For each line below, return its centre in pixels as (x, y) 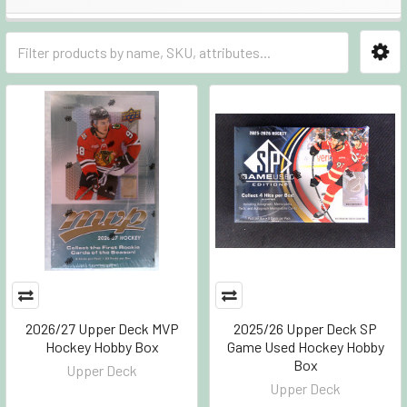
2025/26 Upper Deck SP (305, 328)
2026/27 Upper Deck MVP (102, 328)
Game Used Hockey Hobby (305, 347)
